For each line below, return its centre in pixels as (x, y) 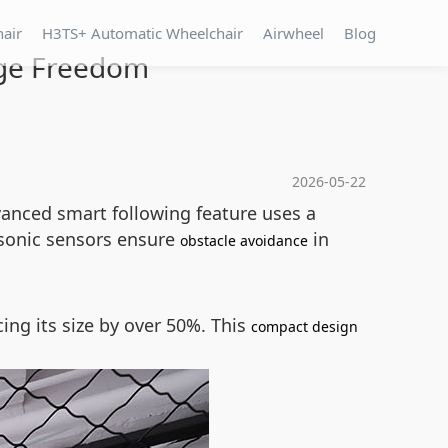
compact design (304, 326)
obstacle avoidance (244, 240)
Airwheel (293, 33)
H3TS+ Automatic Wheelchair (142, 33)
